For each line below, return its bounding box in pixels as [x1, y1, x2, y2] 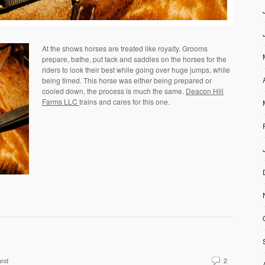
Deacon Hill [186, 85, 224, 96]
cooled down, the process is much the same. [42, 85, 186, 96]
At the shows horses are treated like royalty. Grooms [42, 43, 208, 53]
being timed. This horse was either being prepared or [42, 75, 212, 85]
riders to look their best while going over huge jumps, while [42, 64, 230, 75]
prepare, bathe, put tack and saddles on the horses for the [42, 53, 227, 64]
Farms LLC [42, 96, 79, 106]
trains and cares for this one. [79, 96, 170, 106]
